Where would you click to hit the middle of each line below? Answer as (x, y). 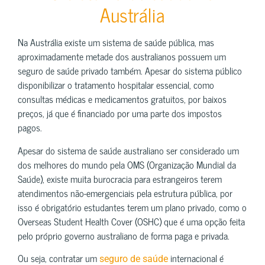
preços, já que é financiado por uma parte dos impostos (120, 113)
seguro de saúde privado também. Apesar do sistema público (130, 71)
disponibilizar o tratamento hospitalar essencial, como (116, 85)
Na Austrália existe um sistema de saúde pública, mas (116, 42)
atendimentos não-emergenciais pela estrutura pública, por (125, 193)
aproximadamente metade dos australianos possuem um (122, 56)
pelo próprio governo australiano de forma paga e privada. (124, 235)
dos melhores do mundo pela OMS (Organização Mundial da (127, 164)
